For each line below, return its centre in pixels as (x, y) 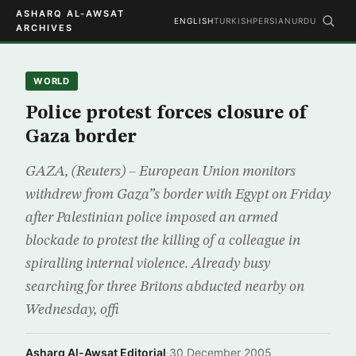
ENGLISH (194, 21)
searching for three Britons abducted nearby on (165, 287)
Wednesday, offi (72, 310)
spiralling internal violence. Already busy (148, 264)
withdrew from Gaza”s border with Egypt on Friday (178, 195)
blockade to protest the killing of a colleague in (163, 241)
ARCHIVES (44, 28)
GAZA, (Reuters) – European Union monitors (161, 172)
